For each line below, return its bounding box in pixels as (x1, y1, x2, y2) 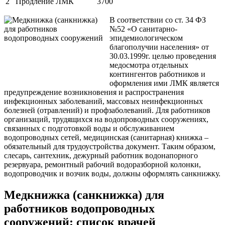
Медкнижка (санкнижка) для (4, 188, 164, 202)
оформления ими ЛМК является (109, 79, 219, 88)
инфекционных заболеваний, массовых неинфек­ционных (4, 97, 203, 106)
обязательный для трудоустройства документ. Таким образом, (4, 142, 215, 151)
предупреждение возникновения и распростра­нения (4, 88, 184, 97)
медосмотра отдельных (109, 61, 188, 70)
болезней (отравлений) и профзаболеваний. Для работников (4, 106, 210, 115)
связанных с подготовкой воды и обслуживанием (4, 124, 174, 133)
